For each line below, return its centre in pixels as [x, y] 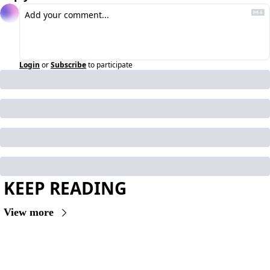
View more [29, 212]
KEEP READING [65, 188]
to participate [110, 65]
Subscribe [68, 65]
